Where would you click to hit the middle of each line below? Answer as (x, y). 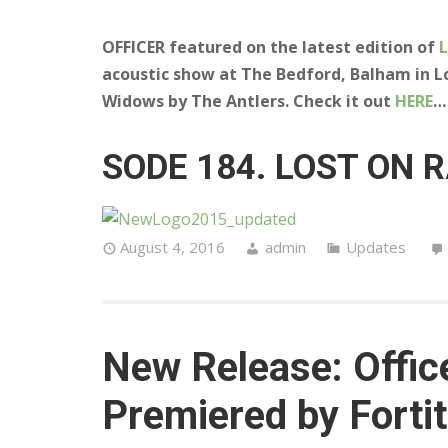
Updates (376, 247)
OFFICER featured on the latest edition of (270, 46)
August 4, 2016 (172, 247)
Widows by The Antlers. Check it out (248, 100)
